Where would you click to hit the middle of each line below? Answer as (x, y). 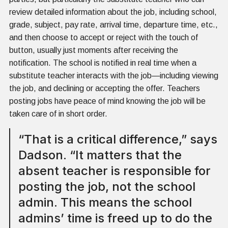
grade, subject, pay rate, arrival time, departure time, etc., (113, 24)
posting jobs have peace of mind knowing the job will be (107, 101)
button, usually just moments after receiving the (94, 50)
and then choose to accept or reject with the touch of (104, 37)
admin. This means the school (105, 202)
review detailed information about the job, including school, (113, 12)
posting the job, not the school (107, 186)
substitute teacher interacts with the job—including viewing (114, 75)
